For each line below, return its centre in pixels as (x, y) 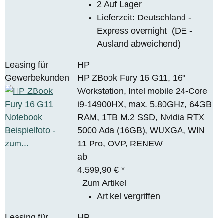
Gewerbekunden (37, 78)
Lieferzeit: (117, 17)
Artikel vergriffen (129, 196)
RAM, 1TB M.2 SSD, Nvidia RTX (141, 117)
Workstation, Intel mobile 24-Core (143, 91)
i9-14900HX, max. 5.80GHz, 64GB (145, 104)
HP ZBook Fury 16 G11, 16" (132, 78)
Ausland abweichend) (139, 44)
